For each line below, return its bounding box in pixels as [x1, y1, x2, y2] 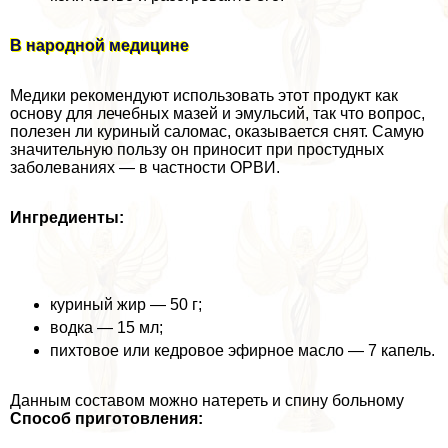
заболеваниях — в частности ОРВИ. [10, 158, 280, 176]
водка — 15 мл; [50, 318, 163, 336]
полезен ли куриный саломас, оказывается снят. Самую [10, 122, 424, 140]
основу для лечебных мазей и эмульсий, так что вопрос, [10, 104, 425, 122]
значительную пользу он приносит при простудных [10, 140, 384, 158]
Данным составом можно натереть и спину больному [10, 391, 404, 409]
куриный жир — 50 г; [50, 295, 202, 313]
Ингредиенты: [10, 208, 124, 226]
